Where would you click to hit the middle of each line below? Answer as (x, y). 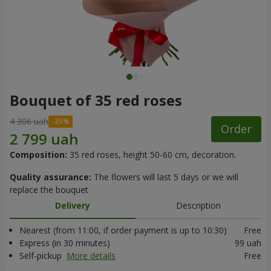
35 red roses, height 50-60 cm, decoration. (153, 155)
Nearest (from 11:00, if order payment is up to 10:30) (123, 230)
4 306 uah (29, 121)
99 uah (248, 243)
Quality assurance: (51, 177)
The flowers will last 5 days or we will (165, 177)
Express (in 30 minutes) (65, 243)
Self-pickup (42, 256)
